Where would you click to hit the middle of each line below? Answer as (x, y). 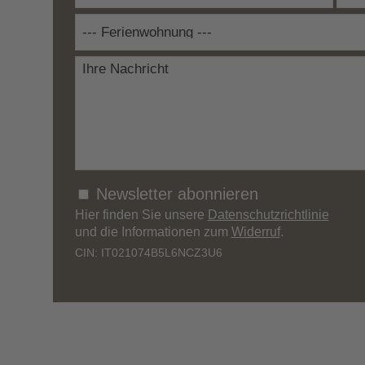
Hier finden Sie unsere (141, 214)
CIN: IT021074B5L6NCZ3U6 (148, 252)
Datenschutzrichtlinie (268, 214)
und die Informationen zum (153, 231)
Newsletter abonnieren (177, 193)
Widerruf (255, 231)
